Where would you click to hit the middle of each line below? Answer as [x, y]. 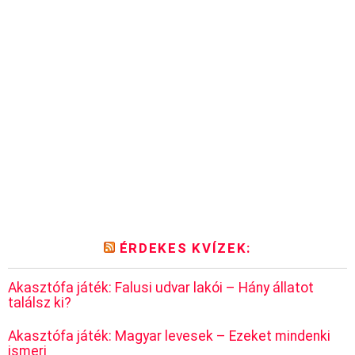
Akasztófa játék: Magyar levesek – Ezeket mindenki [169, 336]
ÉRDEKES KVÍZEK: [185, 248]
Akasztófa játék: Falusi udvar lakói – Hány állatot [161, 288]
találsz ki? [40, 303]
